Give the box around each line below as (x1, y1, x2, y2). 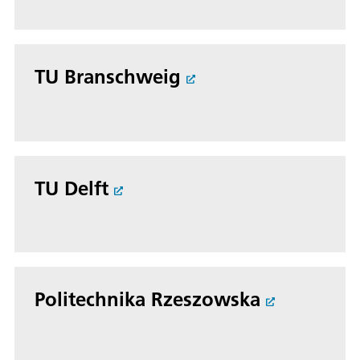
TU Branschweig (35, 63, 181, 88)
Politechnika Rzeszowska (35, 287, 260, 312)
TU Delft (35, 175, 108, 200)
